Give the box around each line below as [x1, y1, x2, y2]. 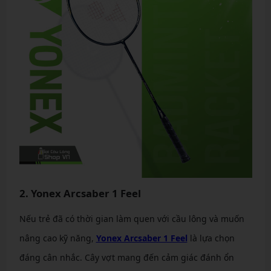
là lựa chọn [187, 232, 235, 244]
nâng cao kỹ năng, [19, 232, 96, 244]
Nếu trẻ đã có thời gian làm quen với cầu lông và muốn [19, 213, 244, 224]
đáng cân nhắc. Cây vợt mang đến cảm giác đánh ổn [19, 252, 234, 263]
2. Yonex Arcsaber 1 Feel [19, 186, 141, 200]
